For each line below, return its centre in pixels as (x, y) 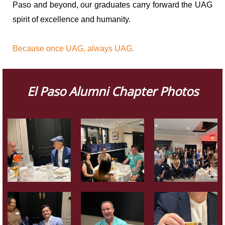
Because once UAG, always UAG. (73, 48)
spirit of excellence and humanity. (72, 19)
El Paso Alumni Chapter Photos (113, 91)
